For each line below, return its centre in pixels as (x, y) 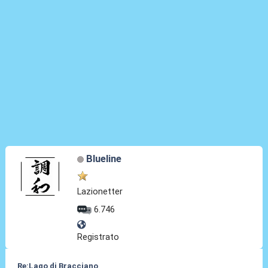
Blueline (103, 159)
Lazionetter (100, 192)
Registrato (98, 237)
